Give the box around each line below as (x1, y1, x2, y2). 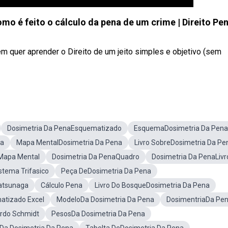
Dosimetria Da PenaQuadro (52, 153, 139, 161)
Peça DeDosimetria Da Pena (61, 167, 151, 175)
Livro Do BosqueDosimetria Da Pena (95, 181, 210, 189)
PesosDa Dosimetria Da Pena (51, 210, 145, 218)
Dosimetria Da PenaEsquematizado (7, 124, 122, 132)
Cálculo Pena (41, 181, 82, 189)
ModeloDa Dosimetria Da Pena (56, 195, 154, 204)
